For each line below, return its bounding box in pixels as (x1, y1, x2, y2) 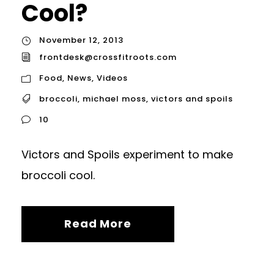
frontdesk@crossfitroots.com (39, 51, 177, 63)
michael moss (83, 92, 146, 105)
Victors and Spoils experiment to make (21, 146, 233, 162)
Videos (97, 72, 128, 84)
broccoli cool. (21, 167, 95, 183)
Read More (64, 215, 131, 231)
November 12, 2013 (39, 34, 124, 46)
